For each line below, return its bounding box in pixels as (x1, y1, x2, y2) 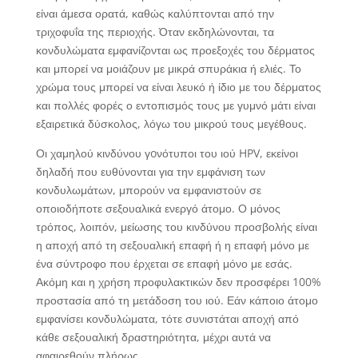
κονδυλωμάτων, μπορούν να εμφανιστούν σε (35, 181, 261, 197)
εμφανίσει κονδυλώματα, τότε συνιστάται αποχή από (35, 310, 299, 326)
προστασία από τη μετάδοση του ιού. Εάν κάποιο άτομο (35, 292, 318, 308)
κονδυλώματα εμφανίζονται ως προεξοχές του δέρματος (35, 42, 315, 58)
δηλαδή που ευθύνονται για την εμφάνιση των (35, 163, 265, 179)
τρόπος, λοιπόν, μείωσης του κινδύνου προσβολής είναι (35, 218, 317, 234)
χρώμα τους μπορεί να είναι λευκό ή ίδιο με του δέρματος (35, 78, 321, 94)
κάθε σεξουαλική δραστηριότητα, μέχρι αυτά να (35, 328, 271, 344)
